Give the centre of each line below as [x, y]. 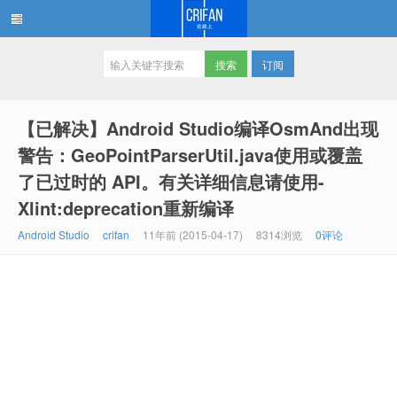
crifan [116, 234]
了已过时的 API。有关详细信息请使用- [171, 181]
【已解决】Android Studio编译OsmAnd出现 [198, 128]
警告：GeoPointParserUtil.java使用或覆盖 [190, 155]
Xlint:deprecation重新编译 [126, 208]
